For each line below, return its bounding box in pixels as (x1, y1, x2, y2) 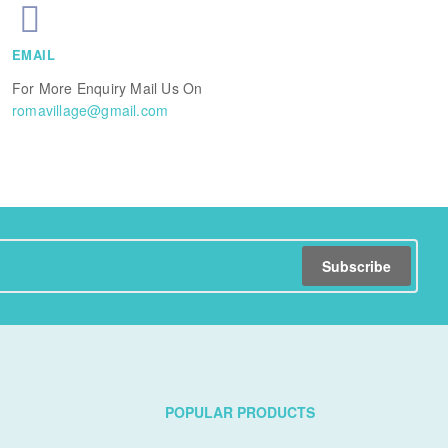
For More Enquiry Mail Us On (11, 78, 203, 99)
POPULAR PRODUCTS (165, 401, 316, 422)
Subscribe (322, 255, 392, 276)
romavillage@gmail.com (11, 100, 169, 121)
